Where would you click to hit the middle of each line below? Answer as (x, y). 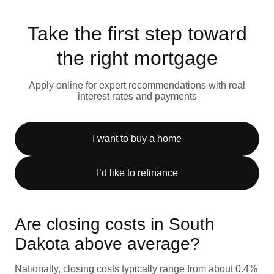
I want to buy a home (137, 138)
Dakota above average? (107, 243)
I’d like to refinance (137, 172)
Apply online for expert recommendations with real (137, 85)
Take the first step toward (137, 33)
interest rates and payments (137, 96)
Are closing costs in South (115, 224)
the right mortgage (137, 58)
